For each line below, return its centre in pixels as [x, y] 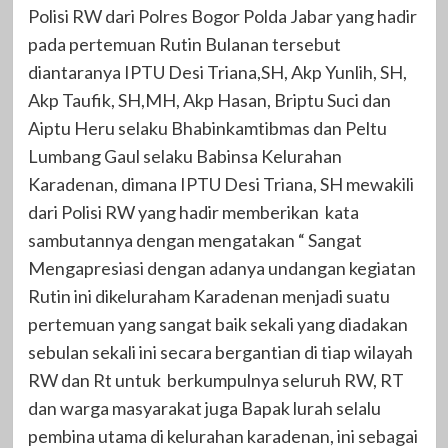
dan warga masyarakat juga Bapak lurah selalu [204, 407]
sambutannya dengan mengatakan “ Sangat [194, 239]
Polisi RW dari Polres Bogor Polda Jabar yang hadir [222, 15]
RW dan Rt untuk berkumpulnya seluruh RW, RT [215, 379]
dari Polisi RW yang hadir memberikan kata [193, 211]
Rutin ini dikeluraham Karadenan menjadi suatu [208, 295]
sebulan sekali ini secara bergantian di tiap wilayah [220, 351]
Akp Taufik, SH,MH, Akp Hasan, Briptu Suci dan [209, 99]
